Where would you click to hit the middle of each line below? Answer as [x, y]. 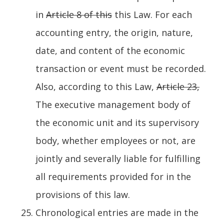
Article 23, [178, 86]
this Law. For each [152, 14]
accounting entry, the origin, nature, [114, 32]
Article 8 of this [79, 14]
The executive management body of [113, 104]
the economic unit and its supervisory [117, 122]
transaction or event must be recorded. [121, 68]
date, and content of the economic [110, 50]
